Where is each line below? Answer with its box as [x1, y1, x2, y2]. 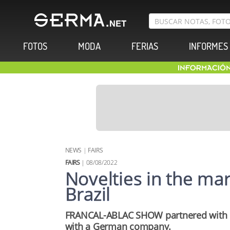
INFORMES [189, 40, 228, 52]
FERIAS [131, 40, 158, 52]
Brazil [65, 182, 110, 206]
